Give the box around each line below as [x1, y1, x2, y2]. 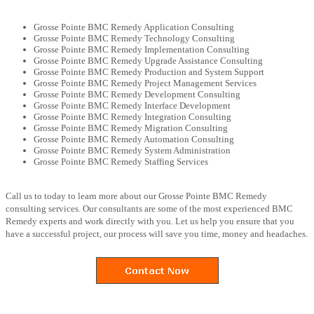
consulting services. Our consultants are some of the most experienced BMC [6, 203, 293, 214]
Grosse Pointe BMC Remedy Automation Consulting [34, 133, 234, 144]
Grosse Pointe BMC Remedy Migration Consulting [34, 122, 228, 133]
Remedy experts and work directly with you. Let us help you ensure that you [6, 215, 294, 226]
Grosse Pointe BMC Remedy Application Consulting [34, 21, 234, 32]
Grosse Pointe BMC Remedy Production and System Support [34, 66, 264, 77]
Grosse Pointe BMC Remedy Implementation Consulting [34, 43, 250, 55]
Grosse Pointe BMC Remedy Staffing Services [34, 156, 208, 167]
